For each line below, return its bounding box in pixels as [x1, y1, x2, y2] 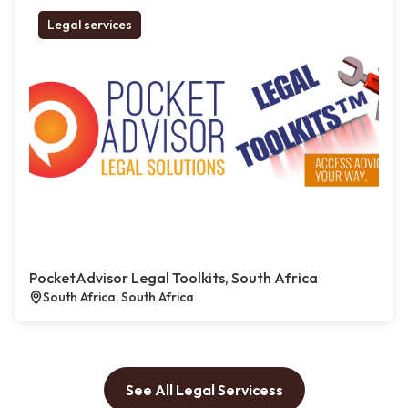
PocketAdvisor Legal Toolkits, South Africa [29, 269, 318, 288]
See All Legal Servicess [125, 381, 283, 400]
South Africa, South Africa [43, 289, 194, 306]
